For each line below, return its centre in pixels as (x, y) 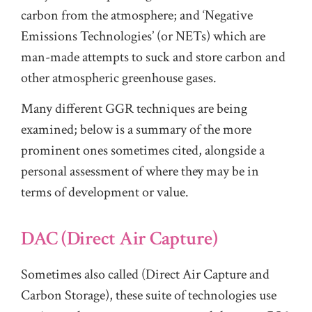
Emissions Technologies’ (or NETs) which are (143, 37)
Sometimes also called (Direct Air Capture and (145, 274)
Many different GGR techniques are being (134, 109)
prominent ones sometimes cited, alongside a (143, 151)
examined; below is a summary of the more (136, 130)
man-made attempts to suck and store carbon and (153, 57)
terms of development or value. (105, 193)
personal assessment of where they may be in (140, 172)
